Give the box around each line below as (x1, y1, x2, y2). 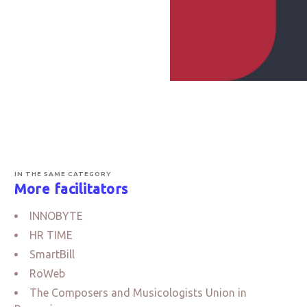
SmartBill (29, 247, 75, 260)
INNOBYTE (29, 209, 84, 222)
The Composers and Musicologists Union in (29, 286, 247, 299)
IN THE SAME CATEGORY (14, 169, 112, 177)
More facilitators (14, 180, 128, 197)
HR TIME (29, 228, 73, 241)
